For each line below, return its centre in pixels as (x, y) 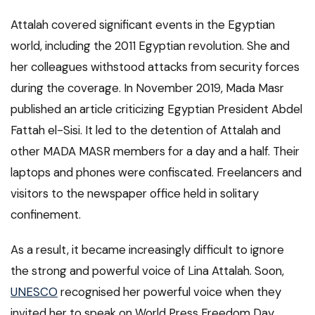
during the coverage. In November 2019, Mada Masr (147, 88)
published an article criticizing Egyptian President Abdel (156, 109)
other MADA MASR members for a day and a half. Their (155, 152)
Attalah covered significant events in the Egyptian (143, 25)
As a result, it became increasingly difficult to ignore (147, 250)
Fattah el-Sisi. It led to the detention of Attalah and (146, 130)
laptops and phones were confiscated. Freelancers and (156, 173)
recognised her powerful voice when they (169, 292)
